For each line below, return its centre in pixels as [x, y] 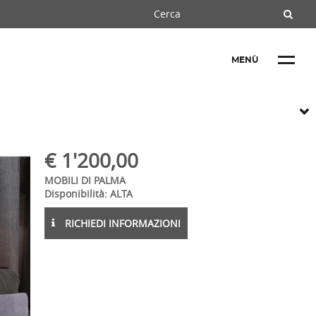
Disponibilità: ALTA [89, 194]
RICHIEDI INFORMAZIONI [122, 223]
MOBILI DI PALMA [85, 180]
